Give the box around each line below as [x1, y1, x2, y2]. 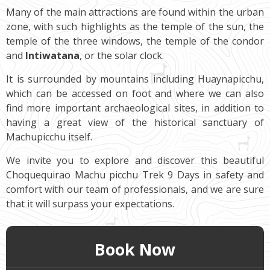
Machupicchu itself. [6, 130, 92, 143]
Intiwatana [25, 48, 80, 62]
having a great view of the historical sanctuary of [6, 115, 264, 129]
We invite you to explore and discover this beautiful [6, 153, 264, 167]
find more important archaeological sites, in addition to [6, 101, 264, 115]
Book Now [95, 237, 175, 260]
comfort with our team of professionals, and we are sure [6, 182, 264, 196]
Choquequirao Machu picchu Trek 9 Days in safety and [6, 168, 264, 181]
